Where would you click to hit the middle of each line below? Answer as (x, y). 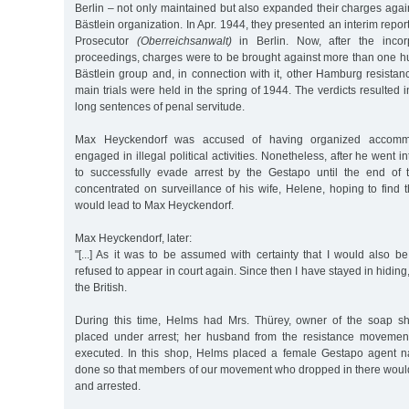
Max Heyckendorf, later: (133, 238)
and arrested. (108, 386)
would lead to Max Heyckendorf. (154, 205)
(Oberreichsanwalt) (184, 41)
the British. (101, 287)
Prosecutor (106, 41)
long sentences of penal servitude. (160, 106)
